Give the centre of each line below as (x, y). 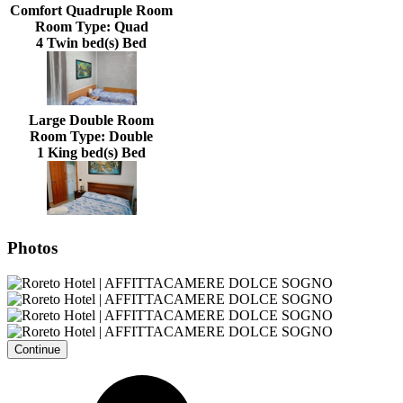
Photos (32, 248)
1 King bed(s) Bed (91, 153)
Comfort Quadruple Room (91, 11)
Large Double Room (91, 121)
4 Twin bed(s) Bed (91, 43)
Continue (37, 349)
